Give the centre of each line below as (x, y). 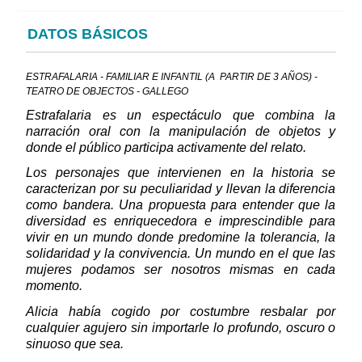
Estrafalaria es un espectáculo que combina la (181, 115)
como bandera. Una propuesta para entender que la (181, 205)
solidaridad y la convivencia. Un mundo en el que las (181, 254)
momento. (55, 286)
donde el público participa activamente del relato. (166, 147)
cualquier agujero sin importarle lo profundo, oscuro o (181, 327)
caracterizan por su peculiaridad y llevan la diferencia (181, 189)
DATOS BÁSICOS (88, 34)
